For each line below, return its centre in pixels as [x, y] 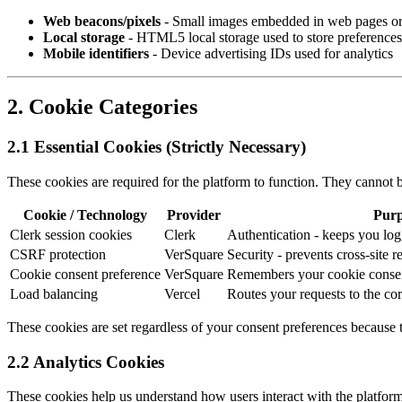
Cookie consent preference [85, 275]
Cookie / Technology [85, 215]
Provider [194, 215]
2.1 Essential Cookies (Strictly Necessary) [157, 147]
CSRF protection [58, 255]
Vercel [182, 294]
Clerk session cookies [71, 235]
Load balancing [54, 294]
